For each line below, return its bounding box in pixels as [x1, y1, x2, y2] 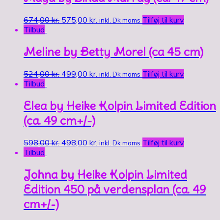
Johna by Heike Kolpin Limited [24, 166, 187, 182]
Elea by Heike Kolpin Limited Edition [24, 98, 216, 113]
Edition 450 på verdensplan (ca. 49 [24, 181, 206, 196]
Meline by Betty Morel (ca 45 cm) [24, 44, 203, 59]
